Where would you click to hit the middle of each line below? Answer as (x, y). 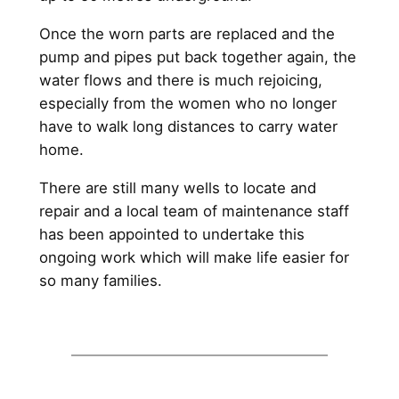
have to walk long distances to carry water (188, 126)
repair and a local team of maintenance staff (194, 211)
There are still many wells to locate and (177, 187)
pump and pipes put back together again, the (197, 57)
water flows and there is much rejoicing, (180, 80)
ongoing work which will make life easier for (194, 257)
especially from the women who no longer (187, 103)
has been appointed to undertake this (171, 234)
